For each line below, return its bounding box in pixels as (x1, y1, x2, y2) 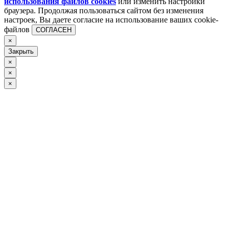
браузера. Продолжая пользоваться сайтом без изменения (4, 6, 203, 15)
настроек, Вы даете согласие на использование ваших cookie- (4, 15, 218, 24)
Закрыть (8, 47, 34, 55)
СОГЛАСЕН (36, 26, 72, 34)
